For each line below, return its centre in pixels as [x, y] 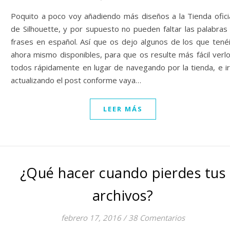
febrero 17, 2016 [91, 218]
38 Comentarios [156, 218]
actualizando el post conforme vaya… [76, 80]
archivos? [123, 195]
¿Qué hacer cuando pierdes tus [123, 173]
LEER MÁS [123, 109]
